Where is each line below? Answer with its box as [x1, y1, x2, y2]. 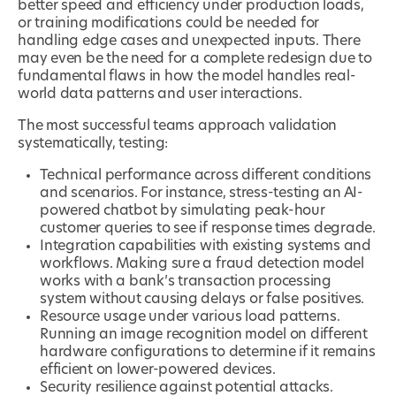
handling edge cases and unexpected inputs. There [18, 34, 361, 49]
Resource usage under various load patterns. [40, 309, 340, 324]
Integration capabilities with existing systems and [40, 239, 372, 254]
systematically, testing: [18, 136, 169, 151]
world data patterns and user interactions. [18, 87, 302, 102]
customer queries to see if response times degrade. [40, 221, 377, 236]
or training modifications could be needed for [18, 16, 320, 31]
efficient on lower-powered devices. [40, 362, 276, 377]
